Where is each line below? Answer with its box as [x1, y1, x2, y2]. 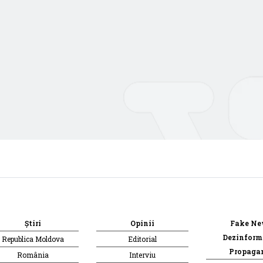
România [17, 249, 49, 259]
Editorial [128, 234, 157, 244]
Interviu [129, 249, 156, 259]
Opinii [130, 218, 155, 228]
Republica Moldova [2, 234, 65, 244]
